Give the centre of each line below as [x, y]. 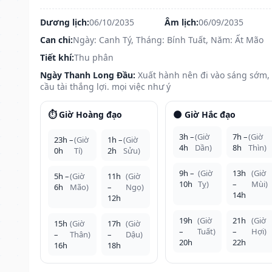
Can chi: [56, 39]
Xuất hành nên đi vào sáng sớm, [204, 75]
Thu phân [94, 57]
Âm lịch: [181, 22]
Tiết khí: [57, 57]
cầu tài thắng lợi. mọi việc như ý [105, 86]
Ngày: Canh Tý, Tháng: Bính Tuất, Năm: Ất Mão [168, 39]
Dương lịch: [65, 22]
